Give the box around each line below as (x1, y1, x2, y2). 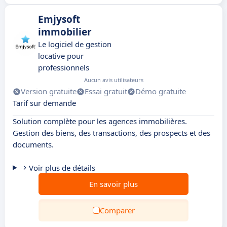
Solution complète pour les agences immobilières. (13, 116, 187, 126)
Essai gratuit (85, 86, 127, 96)
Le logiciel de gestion (38, 39, 111, 49)
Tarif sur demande (13, 98, 76, 108)
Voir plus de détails (28, 163, 95, 173)
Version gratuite (21, 86, 77, 96)
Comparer (99, 205, 135, 215)
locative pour (38, 51, 84, 61)
